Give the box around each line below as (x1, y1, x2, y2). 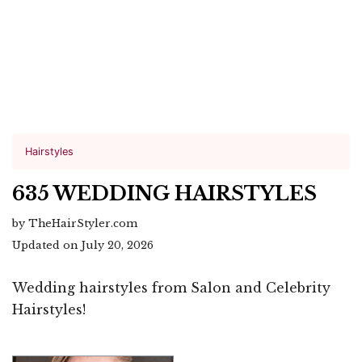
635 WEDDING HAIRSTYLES (12, 182, 317, 205)
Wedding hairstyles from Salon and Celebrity (12, 280, 330, 296)
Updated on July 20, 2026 (12, 239, 154, 251)
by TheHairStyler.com (12, 217, 137, 229)
